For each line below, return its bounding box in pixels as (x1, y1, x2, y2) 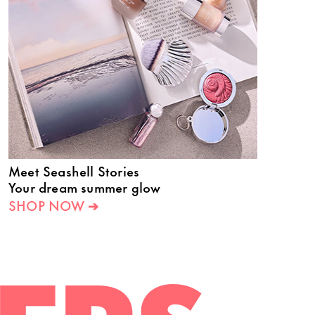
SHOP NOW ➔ (8, 195, 98, 215)
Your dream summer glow (8, 176, 161, 197)
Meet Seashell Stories (8, 160, 140, 181)
